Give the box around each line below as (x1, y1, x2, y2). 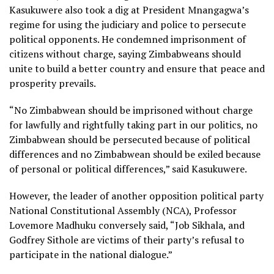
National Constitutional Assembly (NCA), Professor (9, 204, 237, 218)
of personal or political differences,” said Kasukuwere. (9, 162, 247, 176)
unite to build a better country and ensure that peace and (9, 62, 265, 76)
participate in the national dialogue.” (9, 248, 172, 262)
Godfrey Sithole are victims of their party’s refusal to (9, 233, 244, 247)
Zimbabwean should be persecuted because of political (9, 133, 250, 147)
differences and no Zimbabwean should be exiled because (9, 147, 261, 161)
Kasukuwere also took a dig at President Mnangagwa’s (9, 3, 249, 17)
